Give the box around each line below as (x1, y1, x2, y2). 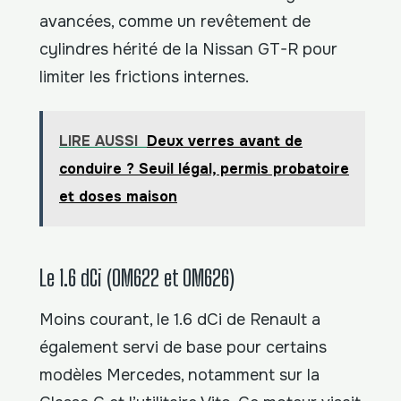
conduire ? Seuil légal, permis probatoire (59, 159, 349, 179)
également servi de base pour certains (39, 337, 327, 358)
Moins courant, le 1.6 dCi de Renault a (39, 310, 320, 330)
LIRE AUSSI (59, 132, 138, 151)
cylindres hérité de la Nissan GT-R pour (39, 38, 337, 59)
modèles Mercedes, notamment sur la (39, 365, 320, 386)
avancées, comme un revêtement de (39, 11, 311, 31)
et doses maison (59, 187, 177, 207)
